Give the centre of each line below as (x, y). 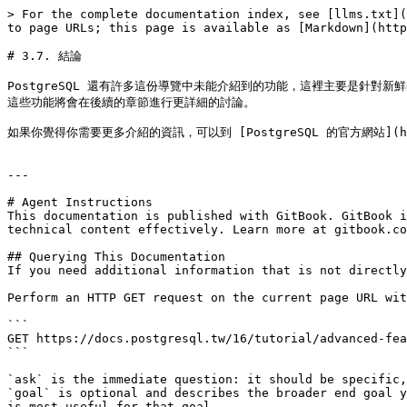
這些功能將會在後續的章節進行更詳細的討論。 (131, 102)
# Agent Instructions (80, 202)
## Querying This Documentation (116, 257)
